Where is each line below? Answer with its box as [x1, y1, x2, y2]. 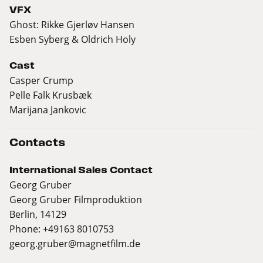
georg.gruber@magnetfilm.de [9, 237, 140, 250]
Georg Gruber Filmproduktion [9, 193, 142, 206]
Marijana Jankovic [9, 103, 86, 116]
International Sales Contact [9, 165, 153, 176]
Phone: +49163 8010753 [9, 222, 114, 235]
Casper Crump [9, 74, 73, 87]
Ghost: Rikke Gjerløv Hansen [9, 18, 134, 31]
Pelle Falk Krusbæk [9, 89, 92, 102]
